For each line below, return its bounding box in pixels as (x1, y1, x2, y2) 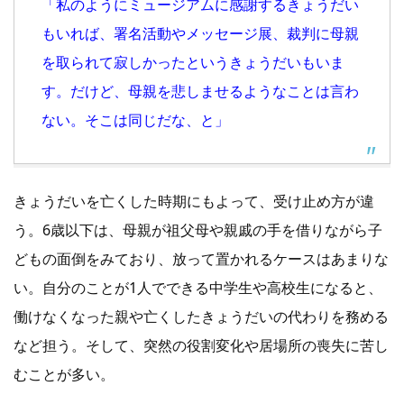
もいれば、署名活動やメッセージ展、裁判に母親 (41, 23, 359, 44)
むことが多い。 (14, 364, 115, 385)
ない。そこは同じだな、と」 (41, 110, 229, 131)
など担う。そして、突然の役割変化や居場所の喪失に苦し (14, 335, 389, 356)
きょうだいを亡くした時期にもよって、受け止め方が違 (14, 191, 374, 212)
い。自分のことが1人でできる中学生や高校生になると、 (14, 278, 382, 298)
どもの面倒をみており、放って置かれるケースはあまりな (14, 249, 389, 270)
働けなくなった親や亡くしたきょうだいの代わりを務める (14, 307, 389, 327)
